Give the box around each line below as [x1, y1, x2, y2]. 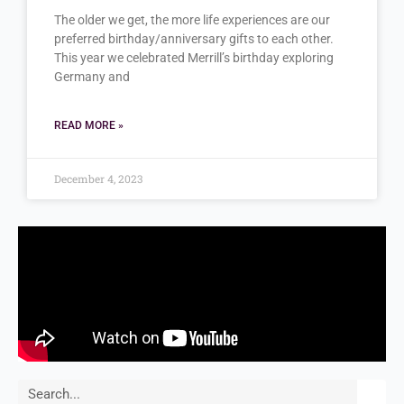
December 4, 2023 [54, 170, 143, 186]
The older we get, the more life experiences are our [54, 12, 331, 27]
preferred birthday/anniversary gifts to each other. [54, 31, 335, 46]
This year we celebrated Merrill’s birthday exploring [54, 50, 335, 65]
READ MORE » [54, 118, 124, 132]
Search [17, 381, 73, 402]
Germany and [54, 69, 131, 84]
